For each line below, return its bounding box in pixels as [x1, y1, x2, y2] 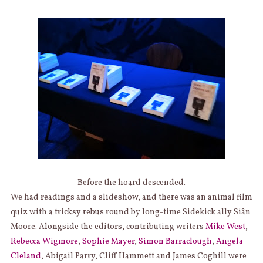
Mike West [205, 221, 245, 233]
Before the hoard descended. [77, 177, 186, 189]
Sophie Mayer [82, 236, 134, 248]
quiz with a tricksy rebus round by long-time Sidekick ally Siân [10, 207, 251, 218]
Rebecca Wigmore [10, 236, 78, 248]
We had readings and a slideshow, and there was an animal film [10, 192, 252, 204]
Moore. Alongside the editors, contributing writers [10, 221, 205, 233]
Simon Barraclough [138, 236, 212, 248]
